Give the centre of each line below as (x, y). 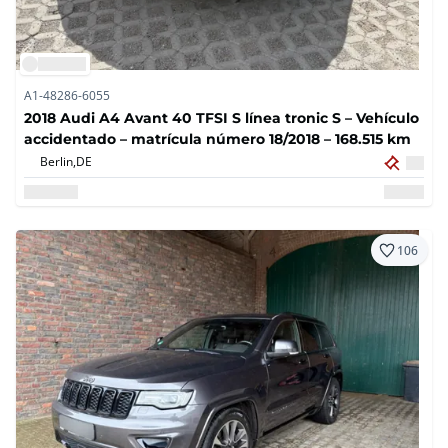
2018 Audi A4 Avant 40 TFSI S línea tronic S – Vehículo (221, 118)
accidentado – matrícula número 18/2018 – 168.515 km (217, 139)
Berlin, (58, 161)
